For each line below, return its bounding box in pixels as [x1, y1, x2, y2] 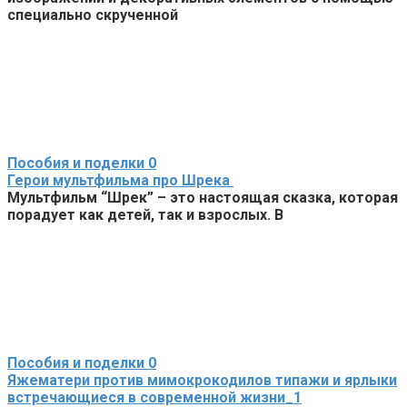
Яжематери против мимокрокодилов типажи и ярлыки [7, 371, 397, 389]
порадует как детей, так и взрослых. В [7, 205, 283, 223]
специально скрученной [7, 5, 178, 24]
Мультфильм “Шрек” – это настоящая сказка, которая [7, 188, 398, 206]
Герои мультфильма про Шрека [7, 171, 233, 189]
